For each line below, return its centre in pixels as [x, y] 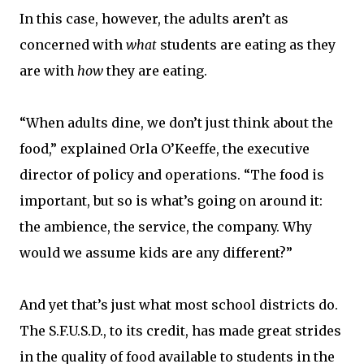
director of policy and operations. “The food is [172, 175]
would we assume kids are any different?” [156, 253]
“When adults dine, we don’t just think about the [176, 123]
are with [48, 71]
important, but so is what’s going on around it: [171, 201]
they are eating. [155, 71]
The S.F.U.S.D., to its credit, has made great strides [180, 331]
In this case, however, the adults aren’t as [154, 19]
